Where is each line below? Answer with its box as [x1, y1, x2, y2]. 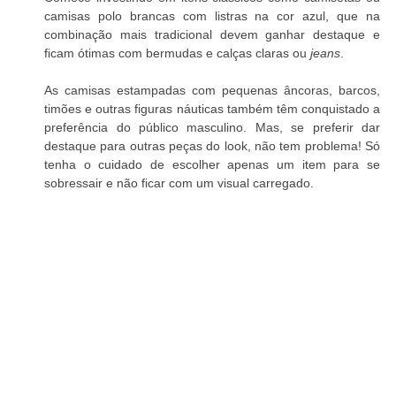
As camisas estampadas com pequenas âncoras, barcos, [44, 82, 380, 97]
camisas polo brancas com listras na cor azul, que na [44, 8, 380, 23]
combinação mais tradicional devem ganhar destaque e [44, 27, 380, 42]
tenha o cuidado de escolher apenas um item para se [44, 156, 380, 171]
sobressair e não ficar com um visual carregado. [44, 175, 315, 190]
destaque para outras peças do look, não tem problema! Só [44, 138, 380, 153]
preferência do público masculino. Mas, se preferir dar [44, 119, 380, 134]
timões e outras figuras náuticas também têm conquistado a [44, 101, 380, 116]
